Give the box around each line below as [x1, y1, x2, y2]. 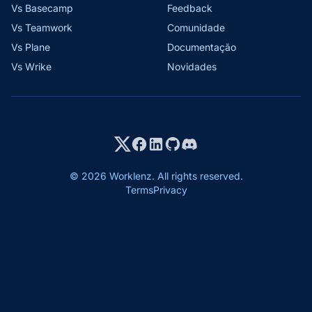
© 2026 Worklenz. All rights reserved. [69, 170, 243, 182]
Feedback [167, 2, 212, 15]
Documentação [167, 41, 236, 54]
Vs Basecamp [11, 2, 73, 15]
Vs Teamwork [11, 22, 72, 34]
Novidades [167, 61, 217, 73]
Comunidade [167, 22, 225, 34]
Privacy [153, 184, 187, 196]
